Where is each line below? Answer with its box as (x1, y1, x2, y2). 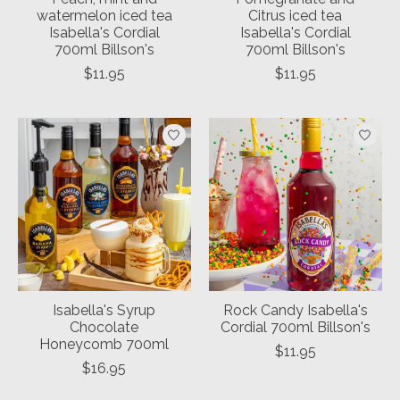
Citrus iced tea (248, 7, 343, 25)
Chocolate (70, 319, 139, 337)
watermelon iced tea (36, 7, 172, 25)
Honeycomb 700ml (39, 336, 170, 354)
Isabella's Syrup (53, 302, 156, 320)
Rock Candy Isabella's (222, 302, 368, 320)
